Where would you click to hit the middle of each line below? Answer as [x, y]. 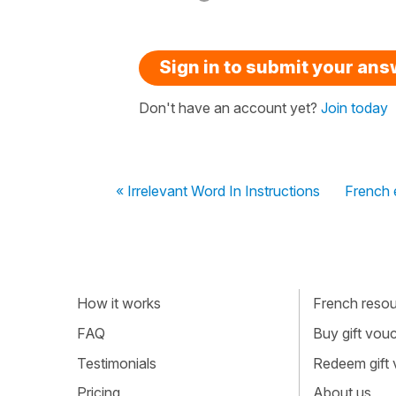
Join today [354, 107]
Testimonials [117, 363]
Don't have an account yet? [230, 107]
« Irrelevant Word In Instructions [218, 190]
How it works [119, 304]
